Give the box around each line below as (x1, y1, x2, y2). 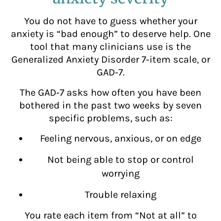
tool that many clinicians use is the (30, 41, 191, 53)
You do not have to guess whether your (24, 15, 197, 27)
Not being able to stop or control (47, 153, 194, 165)
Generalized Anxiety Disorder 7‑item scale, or (11, 54, 210, 66)
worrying (101, 167, 140, 179)
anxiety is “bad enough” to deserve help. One (10, 28, 211, 40)
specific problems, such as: (48, 112, 173, 124)
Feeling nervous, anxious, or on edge (39, 132, 201, 144)
